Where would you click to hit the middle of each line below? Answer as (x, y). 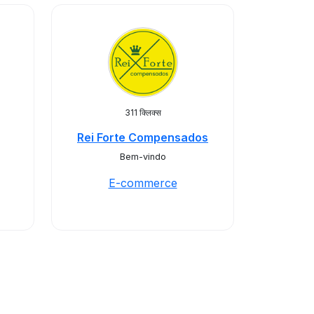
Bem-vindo (143, 157)
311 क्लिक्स (143, 112)
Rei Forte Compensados (143, 137)
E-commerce (143, 183)
